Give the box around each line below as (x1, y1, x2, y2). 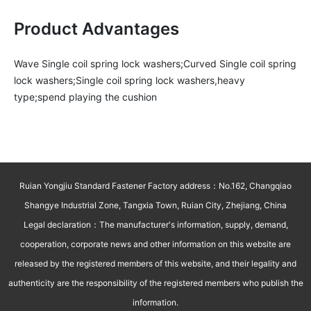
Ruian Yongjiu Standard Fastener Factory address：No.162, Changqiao (19, 180, 292, 191)
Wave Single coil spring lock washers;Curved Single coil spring (14, 58, 296, 69)
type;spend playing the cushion (14, 91, 157, 103)
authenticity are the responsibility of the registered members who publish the (8, 278, 303, 288)
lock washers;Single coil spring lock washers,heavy (14, 74, 245, 86)
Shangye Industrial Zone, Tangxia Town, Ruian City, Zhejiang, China (24, 200, 287, 210)
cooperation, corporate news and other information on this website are (20, 239, 291, 249)
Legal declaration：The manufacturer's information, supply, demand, (23, 219, 288, 230)
